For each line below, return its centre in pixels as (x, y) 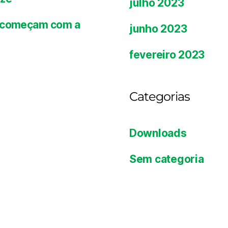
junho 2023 (158, 28)
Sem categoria (167, 159)
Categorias (160, 96)
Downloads (158, 133)
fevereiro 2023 (167, 54)
